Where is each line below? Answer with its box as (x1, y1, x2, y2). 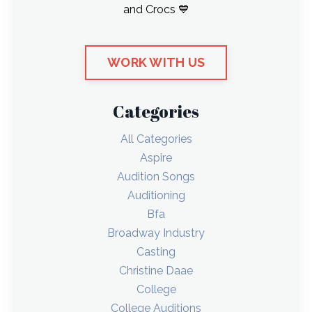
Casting (136, 244, 175, 258)
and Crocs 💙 (123, 2, 189, 16)
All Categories (120, 132, 192, 146)
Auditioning (127, 188, 185, 202)
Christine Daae (119, 263, 193, 277)
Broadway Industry (107, 226, 205, 240)
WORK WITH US (107, 55, 205, 70)
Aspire (140, 150, 172, 164)
